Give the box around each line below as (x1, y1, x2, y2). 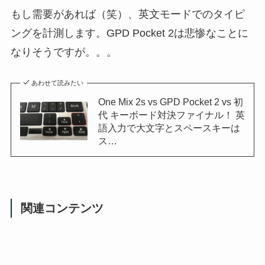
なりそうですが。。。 (10, 46, 117, 58)
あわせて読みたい (31, 79, 84, 86)
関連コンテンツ (21, 202, 104, 215)
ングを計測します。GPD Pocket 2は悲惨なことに (10, 27, 248, 39)
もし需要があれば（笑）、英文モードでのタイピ (10, 8, 245, 20)
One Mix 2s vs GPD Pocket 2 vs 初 (98, 96, 243, 107)
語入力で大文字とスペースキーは (98, 122, 240, 133)
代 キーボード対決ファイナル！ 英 (98, 109, 245, 120)
